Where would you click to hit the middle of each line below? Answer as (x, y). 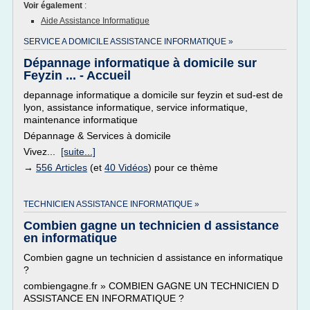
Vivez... (42, 152)
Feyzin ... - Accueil (77, 75)
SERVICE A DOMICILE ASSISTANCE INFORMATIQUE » (128, 42)
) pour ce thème (183, 167)
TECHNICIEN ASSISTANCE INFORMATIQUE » (111, 204)
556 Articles (62, 167)
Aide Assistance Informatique (95, 21)
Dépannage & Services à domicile (97, 136)
